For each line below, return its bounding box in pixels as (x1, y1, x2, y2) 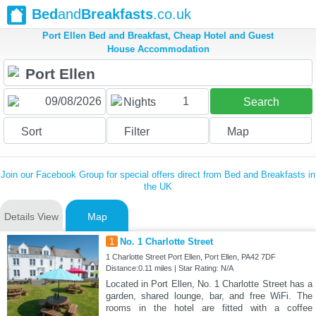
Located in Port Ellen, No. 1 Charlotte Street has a (105, 279, 312, 290)
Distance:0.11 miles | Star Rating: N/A (105, 264, 233, 273)
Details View (4, 211, 59, 223)
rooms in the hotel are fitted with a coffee (105, 303, 312, 314)
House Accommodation (107, 44, 209, 55)
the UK (144, 181, 172, 193)
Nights (123, 96, 156, 109)
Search (243, 96, 279, 109)
